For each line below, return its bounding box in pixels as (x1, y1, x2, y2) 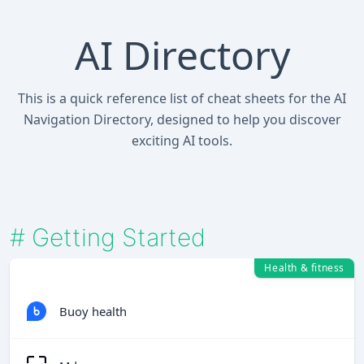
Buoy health (59, 302, 127, 319)
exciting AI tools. (132, 132, 232, 149)
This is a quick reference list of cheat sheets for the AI (18, 89, 346, 107)
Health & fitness (264, 261, 344, 275)
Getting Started (32, 223, 206, 252)
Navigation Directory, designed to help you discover (23, 110, 341, 128)
